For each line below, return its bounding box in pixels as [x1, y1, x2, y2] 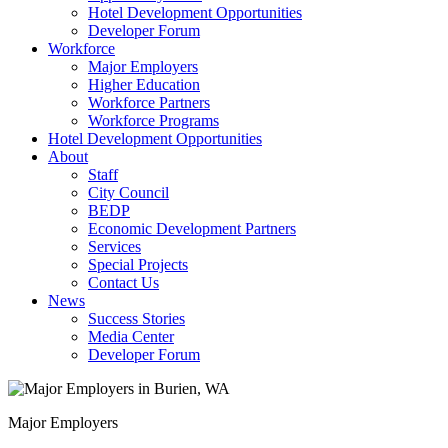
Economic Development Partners [88, 220, 296, 237]
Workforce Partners [88, 94, 210, 111]
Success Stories [88, 310, 185, 327]
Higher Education [88, 76, 200, 93]
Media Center [88, 328, 174, 345]
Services [88, 238, 141, 255]
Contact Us [88, 274, 159, 291]
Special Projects [88, 256, 188, 273]
